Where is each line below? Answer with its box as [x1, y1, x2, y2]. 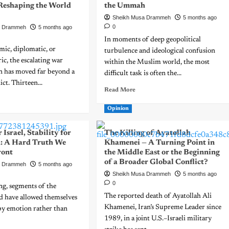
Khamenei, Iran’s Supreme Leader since [104, 204, 221, 211]
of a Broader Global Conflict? [104, 158, 208, 166]
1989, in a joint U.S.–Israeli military [104, 215, 212, 222]
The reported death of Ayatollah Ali [104, 193, 212, 200]
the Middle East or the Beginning [104, 149, 220, 156]
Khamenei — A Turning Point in [104, 139, 215, 147]
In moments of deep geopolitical [104, 36, 201, 43]
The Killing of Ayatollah [104, 129, 191, 137]
